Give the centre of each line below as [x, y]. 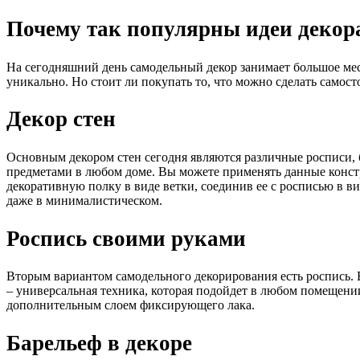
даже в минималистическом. [84, 200]
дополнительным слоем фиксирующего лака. [131, 305]
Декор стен [61, 119]
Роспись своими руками [126, 238]
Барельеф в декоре [99, 343]
